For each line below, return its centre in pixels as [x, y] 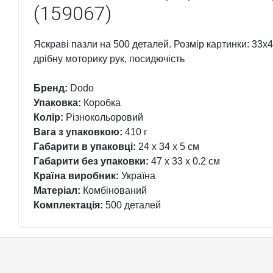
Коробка [101, 103]
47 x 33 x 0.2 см [184, 161]
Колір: [48, 117]
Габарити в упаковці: [85, 147]
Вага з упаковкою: [78, 132]
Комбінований [114, 190]
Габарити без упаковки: [91, 161]
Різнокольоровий [103, 117]
